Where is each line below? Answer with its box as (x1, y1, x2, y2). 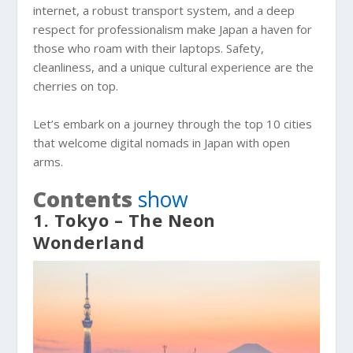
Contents (33, 184, 133, 214)
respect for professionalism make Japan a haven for (33, 20, 313, 37)
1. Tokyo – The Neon (33, 207, 216, 232)
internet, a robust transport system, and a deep (33, 2, 295, 18)
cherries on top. (33, 77, 119, 94)
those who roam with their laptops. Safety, (33, 39, 265, 56)
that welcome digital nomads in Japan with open (33, 134, 291, 150)
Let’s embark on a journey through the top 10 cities (33, 115, 313, 132)
